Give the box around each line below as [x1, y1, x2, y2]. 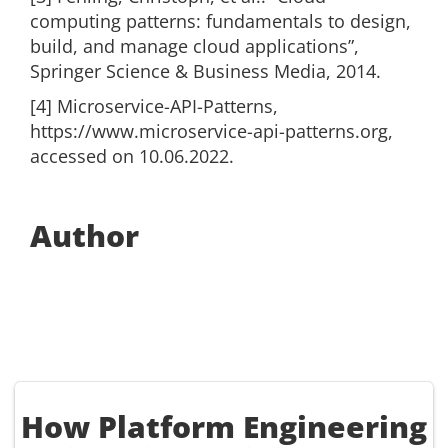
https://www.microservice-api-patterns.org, [30, 119, 393, 144]
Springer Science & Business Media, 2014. [30, 59, 381, 84]
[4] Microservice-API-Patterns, [30, 94, 278, 119]
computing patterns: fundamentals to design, [30, 9, 411, 34]
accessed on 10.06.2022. [30, 144, 234, 169]
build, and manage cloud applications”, [30, 34, 359, 59]
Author [30, 215, 139, 257]
